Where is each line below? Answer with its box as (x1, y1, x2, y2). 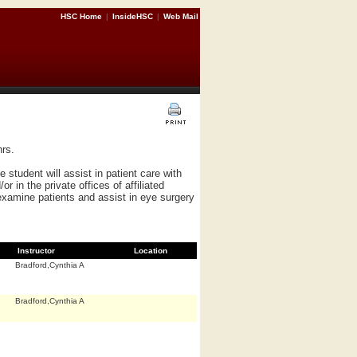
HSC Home (61, 12, 104, 21)
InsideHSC (112, 12, 153, 21)
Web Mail (163, 12, 198, 21)
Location (134, 245, 167, 255)
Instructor (18, 245, 55, 255)
